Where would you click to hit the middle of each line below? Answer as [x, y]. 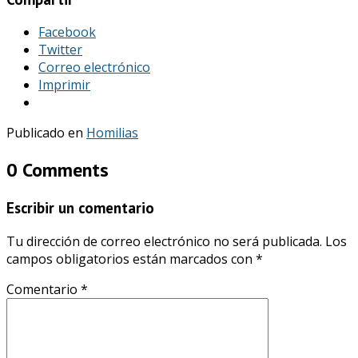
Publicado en [46, 133]
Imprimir [64, 85]
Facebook [67, 32]
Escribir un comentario [80, 208]
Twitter [60, 50]
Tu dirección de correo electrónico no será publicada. [164, 241]
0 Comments [58, 170]
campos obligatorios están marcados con [131, 259]
